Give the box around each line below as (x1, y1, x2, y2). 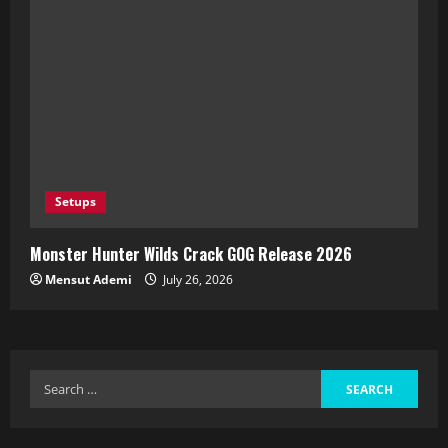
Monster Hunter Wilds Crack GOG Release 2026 (30, 242, 352, 266)
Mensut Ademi (45, 271, 132, 288)
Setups (55, 193, 96, 210)
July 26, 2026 (160, 271, 233, 288)
